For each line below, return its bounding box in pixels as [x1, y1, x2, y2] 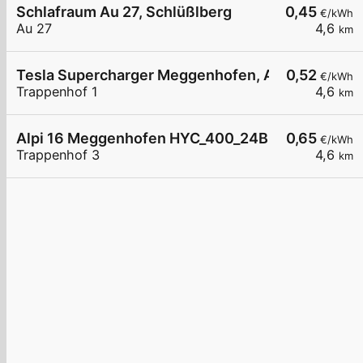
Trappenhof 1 [16, 83, 98, 100]
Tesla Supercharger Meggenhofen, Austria [16, 66, 314, 84]
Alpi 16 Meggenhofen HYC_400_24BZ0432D [16, 130, 327, 147]
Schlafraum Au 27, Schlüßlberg [16, 3, 232, 21]
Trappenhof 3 [16, 147, 100, 164]
